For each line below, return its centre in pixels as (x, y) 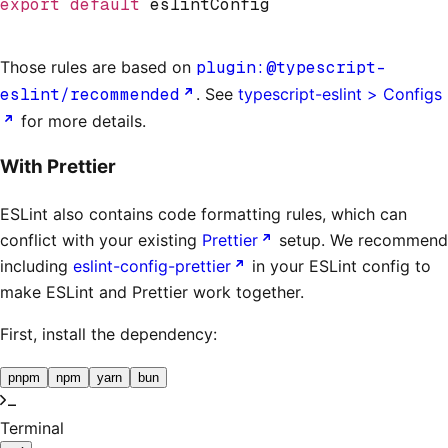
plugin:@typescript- (291, 67)
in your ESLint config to (339, 266)
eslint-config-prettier (152, 266)
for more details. (81, 120)
